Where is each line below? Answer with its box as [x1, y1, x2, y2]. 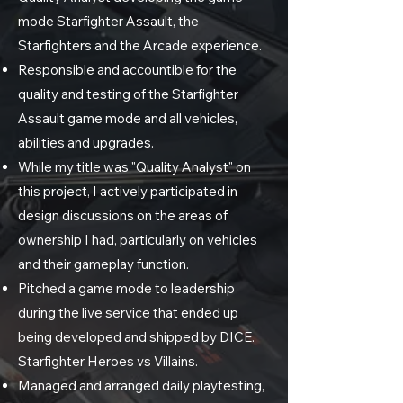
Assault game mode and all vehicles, [18, 110, 237, 127]
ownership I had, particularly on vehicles [18, 231, 257, 248]
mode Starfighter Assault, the [18, 13, 199, 30]
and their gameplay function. [18, 255, 189, 273]
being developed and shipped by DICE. [18, 328, 255, 345]
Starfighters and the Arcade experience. [18, 37, 262, 54]
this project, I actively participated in [18, 183, 237, 200]
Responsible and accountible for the [18, 61, 237, 78]
